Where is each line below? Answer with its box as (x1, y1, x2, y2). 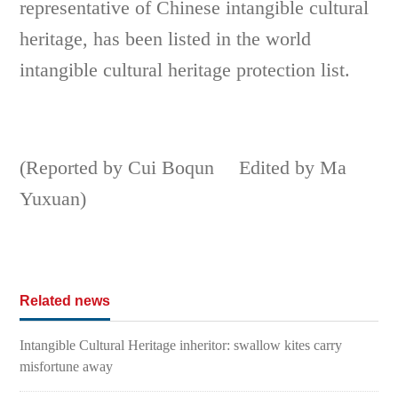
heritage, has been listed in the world (20, 27, 312, 50)
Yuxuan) (20, 187, 87, 210)
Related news (20, 292, 111, 308)
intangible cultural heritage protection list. (20, 58, 351, 81)
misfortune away (20, 358, 114, 374)
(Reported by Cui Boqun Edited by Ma (20, 155, 347, 179)
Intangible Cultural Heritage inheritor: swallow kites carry (20, 337, 343, 353)
